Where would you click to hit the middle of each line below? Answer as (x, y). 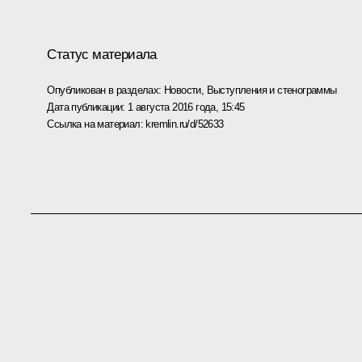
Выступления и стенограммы (271, 90)
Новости (183, 90)
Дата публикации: (88, 107)
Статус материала (102, 54)
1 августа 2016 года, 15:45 (186, 107)
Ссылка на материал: (97, 124)
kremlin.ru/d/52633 (185, 124)
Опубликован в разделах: (105, 90)
